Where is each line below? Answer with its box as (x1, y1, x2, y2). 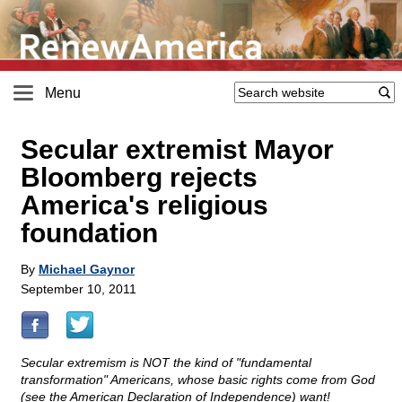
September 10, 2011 (21, 282, 136, 297)
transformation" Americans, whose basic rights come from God (21, 372, 375, 388)
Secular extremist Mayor (21, 135, 334, 165)
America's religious (21, 190, 268, 221)
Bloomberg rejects (21, 162, 258, 193)
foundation (21, 218, 158, 249)
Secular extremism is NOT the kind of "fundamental (21, 355, 311, 371)
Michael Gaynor (39, 262, 135, 277)
